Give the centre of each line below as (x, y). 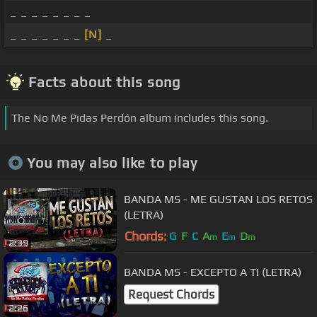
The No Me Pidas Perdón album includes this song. (140, 118)
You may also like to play (112, 162)
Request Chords (171, 294)
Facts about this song (104, 82)
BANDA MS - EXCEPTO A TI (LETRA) (213, 272)
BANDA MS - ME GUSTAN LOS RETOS (218, 199)
